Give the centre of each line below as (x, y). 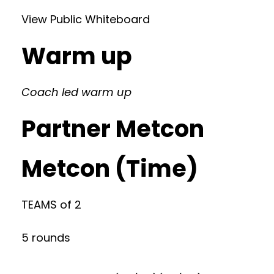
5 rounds (46, 238)
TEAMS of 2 (51, 205)
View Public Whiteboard (86, 19)
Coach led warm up (76, 92)
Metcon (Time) (110, 168)
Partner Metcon (113, 129)
